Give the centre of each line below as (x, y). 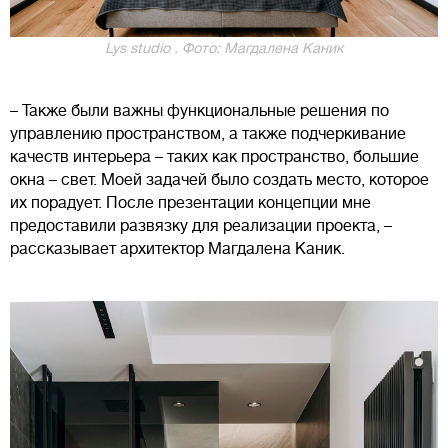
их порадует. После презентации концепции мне (190, 203)
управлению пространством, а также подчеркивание (208, 134)
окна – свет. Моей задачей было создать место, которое (219, 180)
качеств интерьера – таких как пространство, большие (214, 157)
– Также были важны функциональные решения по (199, 111)
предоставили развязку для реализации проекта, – (201, 226)
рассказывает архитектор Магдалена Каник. (177, 249)
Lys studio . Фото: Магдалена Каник (224, 48)
